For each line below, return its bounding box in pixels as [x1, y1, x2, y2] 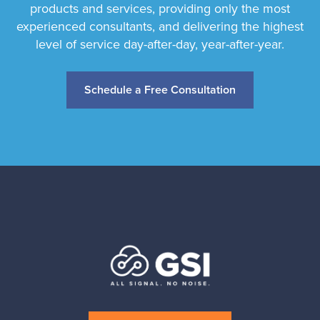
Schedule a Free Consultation [84, 81, 236, 98]
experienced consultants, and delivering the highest [16, 16, 304, 36]
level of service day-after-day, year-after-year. [36, 34, 284, 54]
